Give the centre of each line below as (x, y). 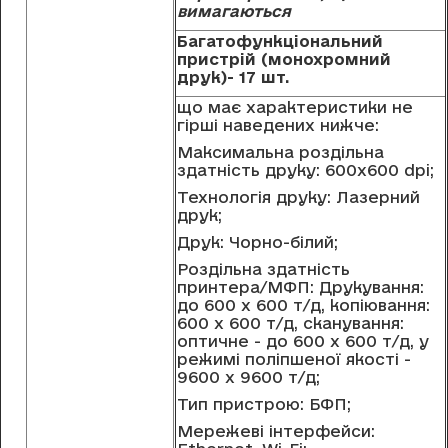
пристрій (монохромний (284, 59)
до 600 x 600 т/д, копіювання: (303, 305)
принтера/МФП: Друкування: (300, 287)
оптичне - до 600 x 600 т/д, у (303, 341)
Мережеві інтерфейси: (276, 431)
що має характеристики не (295, 107)
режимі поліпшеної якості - (294, 359)
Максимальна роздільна (280, 152)
